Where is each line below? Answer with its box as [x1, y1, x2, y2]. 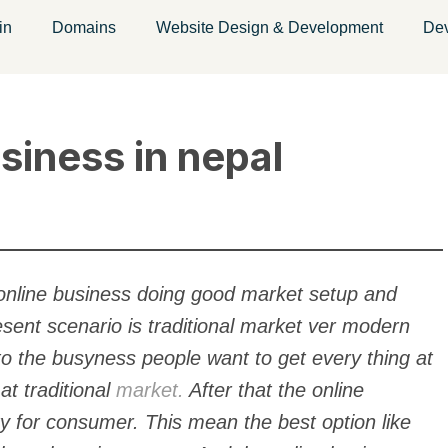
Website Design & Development [156, 19, 383, 36]
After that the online [184, 379, 364, 401]
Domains [52, 19, 116, 36]
